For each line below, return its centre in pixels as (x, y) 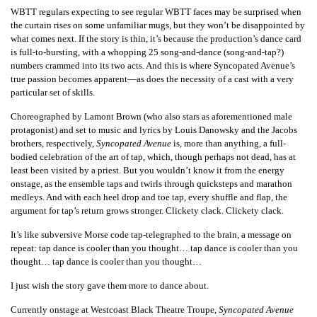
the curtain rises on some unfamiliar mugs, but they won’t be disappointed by (158, 25)
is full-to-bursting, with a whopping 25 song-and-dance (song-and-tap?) (147, 52)
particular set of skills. (53, 93)
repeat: (25, 248)
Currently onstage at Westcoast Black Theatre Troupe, (115, 310)
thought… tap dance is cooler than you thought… (106, 262)
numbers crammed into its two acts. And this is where (112, 66)
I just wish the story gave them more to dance (98, 286)
